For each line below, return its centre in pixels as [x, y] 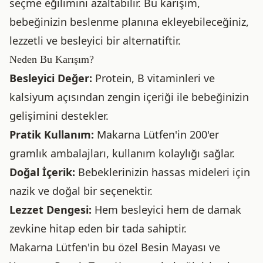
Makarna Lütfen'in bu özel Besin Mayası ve [115, 247]
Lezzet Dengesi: [50, 210]
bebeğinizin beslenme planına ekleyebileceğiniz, [129, 22]
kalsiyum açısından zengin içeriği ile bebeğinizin [129, 97]
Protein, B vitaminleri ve [154, 78]
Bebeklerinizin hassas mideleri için [163, 172]
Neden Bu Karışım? [52, 59]
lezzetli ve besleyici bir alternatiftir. [95, 41]
